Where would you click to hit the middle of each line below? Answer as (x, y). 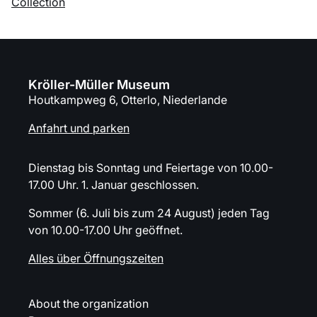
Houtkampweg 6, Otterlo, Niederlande (128, 100)
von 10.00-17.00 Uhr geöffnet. (105, 230)
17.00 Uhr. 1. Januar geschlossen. (114, 185)
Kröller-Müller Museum (99, 85)
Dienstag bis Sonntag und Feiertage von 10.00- (151, 168)
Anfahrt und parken (79, 128)
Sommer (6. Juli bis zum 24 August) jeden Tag (149, 213)
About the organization (88, 304)
